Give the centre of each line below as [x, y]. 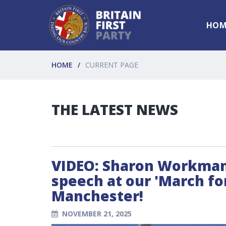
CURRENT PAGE [112, 65]
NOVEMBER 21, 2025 [97, 214]
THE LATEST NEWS [115, 109]
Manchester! [97, 196]
